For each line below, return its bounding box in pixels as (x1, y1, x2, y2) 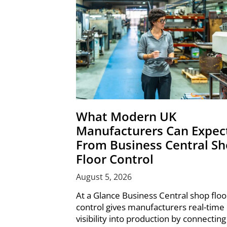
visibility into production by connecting (75, 213, 226, 225)
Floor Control (75, 150, 154, 168)
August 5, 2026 (75, 171, 132, 183)
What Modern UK (75, 108, 176, 125)
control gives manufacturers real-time (75, 201, 224, 213)
